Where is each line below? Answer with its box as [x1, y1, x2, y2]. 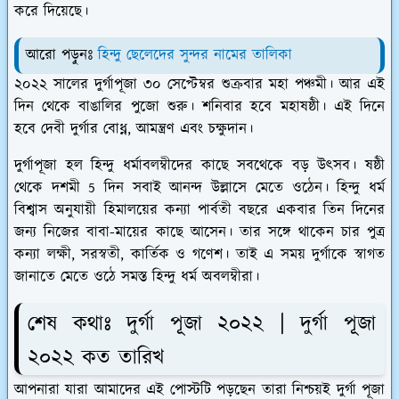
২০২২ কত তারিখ [28, 343, 164, 374]
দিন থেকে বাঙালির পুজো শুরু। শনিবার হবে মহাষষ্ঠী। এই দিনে [14, 96, 385, 118]
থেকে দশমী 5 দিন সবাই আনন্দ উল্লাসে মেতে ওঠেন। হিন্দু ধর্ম [14, 177, 385, 199]
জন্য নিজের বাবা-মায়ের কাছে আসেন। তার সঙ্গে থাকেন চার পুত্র [14, 222, 385, 244]
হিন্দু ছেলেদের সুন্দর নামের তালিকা [93, 45, 292, 67]
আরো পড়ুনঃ [26, 45, 93, 67]
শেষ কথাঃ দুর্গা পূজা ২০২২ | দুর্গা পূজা [28, 309, 376, 340]
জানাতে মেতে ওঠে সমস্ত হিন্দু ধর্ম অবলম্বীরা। [14, 266, 259, 289]
